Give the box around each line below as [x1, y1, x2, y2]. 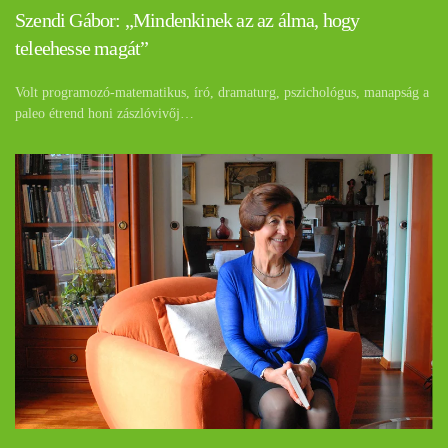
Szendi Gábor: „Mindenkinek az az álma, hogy [15, 9, 360, 32]
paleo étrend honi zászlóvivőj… [15, 106, 194, 122]
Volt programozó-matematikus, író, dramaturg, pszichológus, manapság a [15, 85, 429, 101]
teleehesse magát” [15, 37, 149, 60]
